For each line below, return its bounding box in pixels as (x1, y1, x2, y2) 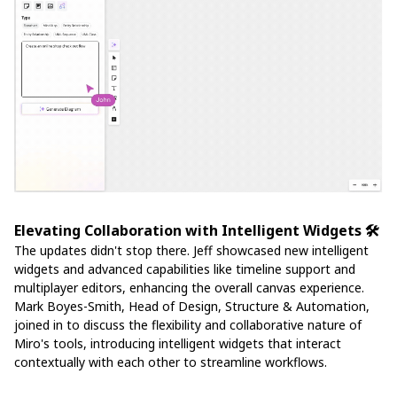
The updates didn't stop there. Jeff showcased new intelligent (14, 241, 369, 259)
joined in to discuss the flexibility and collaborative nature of (14, 315, 362, 333)
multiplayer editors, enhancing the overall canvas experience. (14, 278, 364, 296)
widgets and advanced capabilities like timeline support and (14, 260, 355, 277)
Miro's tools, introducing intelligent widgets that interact (14, 334, 341, 352)
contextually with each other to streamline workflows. (14, 353, 327, 370)
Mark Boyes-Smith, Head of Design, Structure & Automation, (14, 297, 370, 315)
